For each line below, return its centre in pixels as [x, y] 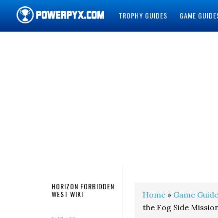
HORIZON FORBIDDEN [83, 186]
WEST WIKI [67, 194]
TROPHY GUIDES [143, 15]
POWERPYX [43, 43]
